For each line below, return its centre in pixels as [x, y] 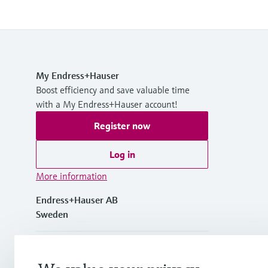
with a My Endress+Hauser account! [107, 104]
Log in [122, 154]
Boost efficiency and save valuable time [113, 89]
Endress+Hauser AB [77, 200]
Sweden [52, 214]
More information [71, 176]
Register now [122, 125]
